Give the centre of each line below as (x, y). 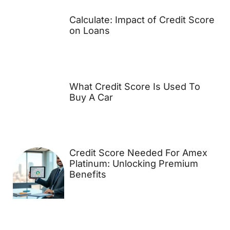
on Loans (89, 31)
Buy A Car (91, 97)
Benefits (88, 175)
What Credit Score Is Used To (135, 86)
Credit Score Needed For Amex (138, 153)
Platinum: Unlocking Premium (133, 164)
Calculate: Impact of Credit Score (142, 20)
